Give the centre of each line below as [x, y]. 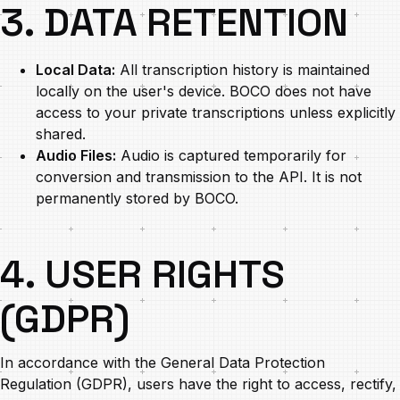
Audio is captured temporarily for [231, 155]
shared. [61, 134]
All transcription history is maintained [242, 70]
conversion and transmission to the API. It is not [199, 177]
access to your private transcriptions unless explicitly [216, 112]
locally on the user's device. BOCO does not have [204, 91]
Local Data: [75, 70]
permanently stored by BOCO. [137, 198]
